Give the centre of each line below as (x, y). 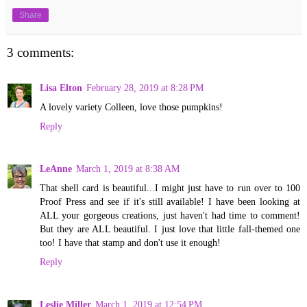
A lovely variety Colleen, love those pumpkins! (131, 107)
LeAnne (56, 168)
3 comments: (40, 52)
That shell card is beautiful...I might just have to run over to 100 (170, 187)
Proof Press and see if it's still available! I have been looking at (170, 201)
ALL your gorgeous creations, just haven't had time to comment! (170, 215)
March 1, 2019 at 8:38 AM (128, 168)
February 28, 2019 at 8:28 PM (145, 87)
